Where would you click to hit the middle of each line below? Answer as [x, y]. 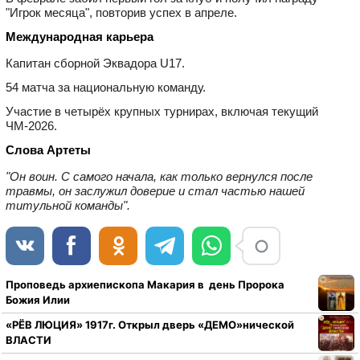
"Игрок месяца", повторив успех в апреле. [121, 12]
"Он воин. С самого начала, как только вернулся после [159, 176]
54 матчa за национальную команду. [106, 87]
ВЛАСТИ [29, 340]
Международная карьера [80, 36]
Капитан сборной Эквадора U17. [95, 63]
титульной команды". [68, 205]
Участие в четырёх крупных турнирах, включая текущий [162, 111]
